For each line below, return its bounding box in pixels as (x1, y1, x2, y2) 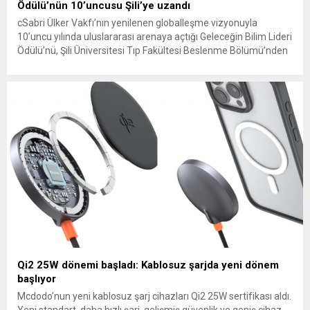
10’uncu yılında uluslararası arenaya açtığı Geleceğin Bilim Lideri (17, 30, 292, 42)
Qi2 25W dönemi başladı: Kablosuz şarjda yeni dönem (17, 259, 279, 272)
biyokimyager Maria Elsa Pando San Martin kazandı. (17, 58, 242, 70)
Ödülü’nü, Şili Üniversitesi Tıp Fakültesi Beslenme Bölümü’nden (17, 44, 288, 56)
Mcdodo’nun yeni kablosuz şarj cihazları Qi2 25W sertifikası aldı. (17, 291, 291, 302)
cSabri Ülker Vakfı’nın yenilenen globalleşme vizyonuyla (17, 17, 257, 28)
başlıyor (17, 273, 56, 286)
